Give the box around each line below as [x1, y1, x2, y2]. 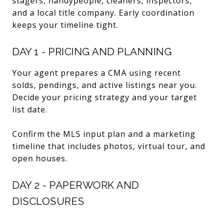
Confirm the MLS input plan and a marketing [12, 128, 196, 139]
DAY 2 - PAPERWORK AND [12, 178, 139, 191]
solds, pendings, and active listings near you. [12, 79, 197, 90]
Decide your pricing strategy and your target [12, 91, 197, 103]
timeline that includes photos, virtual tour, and [12, 140, 205, 152]
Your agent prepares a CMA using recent [12, 67, 181, 78]
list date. [12, 104, 47, 115]
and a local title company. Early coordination [12, 7, 195, 18]
